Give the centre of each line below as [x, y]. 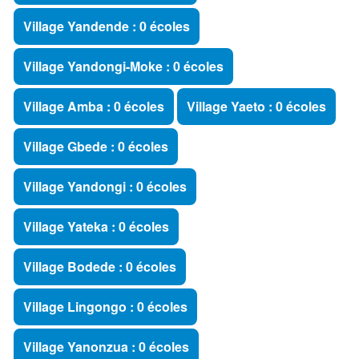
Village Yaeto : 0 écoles [256, 106]
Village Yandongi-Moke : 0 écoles [123, 66]
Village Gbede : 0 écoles [96, 146]
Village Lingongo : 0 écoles [105, 307]
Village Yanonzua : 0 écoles [106, 347]
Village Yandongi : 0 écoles [105, 186]
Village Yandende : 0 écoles [107, 26]
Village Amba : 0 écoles [94, 106]
